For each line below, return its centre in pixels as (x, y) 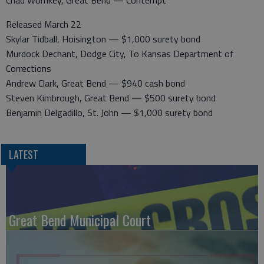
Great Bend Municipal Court (80, 220)
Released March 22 (44, 24)
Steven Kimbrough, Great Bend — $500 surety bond (111, 98)
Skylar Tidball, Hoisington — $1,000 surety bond (103, 39)
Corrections (29, 69)
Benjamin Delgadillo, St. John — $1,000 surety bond (109, 113)
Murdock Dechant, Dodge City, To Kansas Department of (120, 54)
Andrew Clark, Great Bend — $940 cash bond (95, 83)
